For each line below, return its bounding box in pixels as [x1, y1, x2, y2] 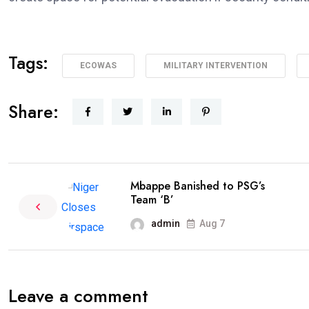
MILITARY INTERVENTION [163, 61, 268, 70]
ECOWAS [80, 61, 117, 70]
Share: [8, 99, 59, 124]
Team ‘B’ [130, 192, 174, 208]
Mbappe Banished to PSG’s [130, 178, 265, 194]
